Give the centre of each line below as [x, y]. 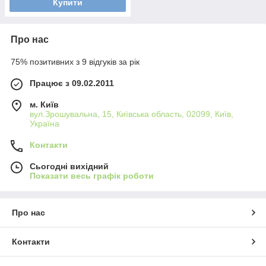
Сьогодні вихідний [69, 166]
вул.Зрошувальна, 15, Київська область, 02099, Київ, [132, 114]
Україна [45, 123]
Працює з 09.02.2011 [72, 83]
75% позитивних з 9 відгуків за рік [75, 62]
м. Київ [44, 104]
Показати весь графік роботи [92, 176]
